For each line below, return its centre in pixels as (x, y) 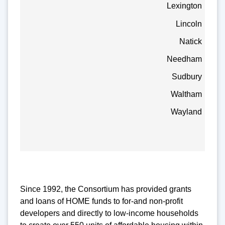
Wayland (187, 112)
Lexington (185, 6)
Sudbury (187, 77)
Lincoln (189, 24)
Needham (185, 59)
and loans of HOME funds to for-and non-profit (101, 201)
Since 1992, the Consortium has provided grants (106, 189)
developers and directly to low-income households (109, 213)
